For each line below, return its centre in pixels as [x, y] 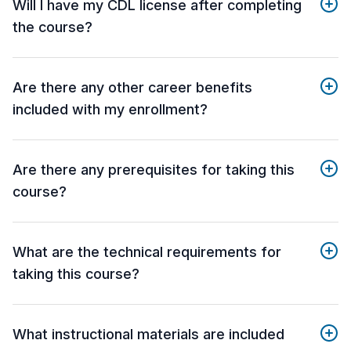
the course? [52, 27]
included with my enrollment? [110, 110]
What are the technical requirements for [147, 252]
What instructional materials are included [148, 335]
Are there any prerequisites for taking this [154, 170]
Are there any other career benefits [132, 88]
